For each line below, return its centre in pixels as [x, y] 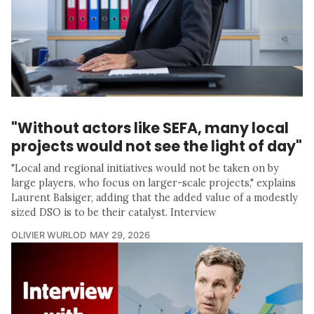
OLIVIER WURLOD [49, 235]
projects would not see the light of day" [157, 146]
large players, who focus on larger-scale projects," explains [153, 183]
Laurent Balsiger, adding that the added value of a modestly [155, 197]
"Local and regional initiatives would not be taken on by [145, 168]
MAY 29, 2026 [120, 235]
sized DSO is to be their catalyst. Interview [114, 212]
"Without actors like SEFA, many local [150, 128]
